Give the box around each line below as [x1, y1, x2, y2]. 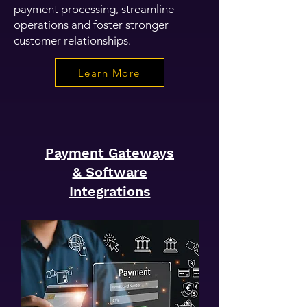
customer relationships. [14, 34, 131, 47]
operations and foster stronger [14, 18, 169, 32]
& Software [72, 164, 147, 180]
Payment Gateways [45, 145, 174, 161]
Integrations [69, 183, 151, 199]
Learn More [77, 66, 140, 79]
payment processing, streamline [14, 2, 174, 16]
